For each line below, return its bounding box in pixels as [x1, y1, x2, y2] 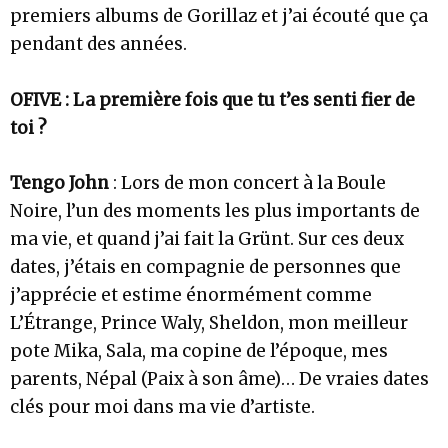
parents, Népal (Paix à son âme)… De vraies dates [10, 367, 429, 390]
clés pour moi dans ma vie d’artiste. [10, 395, 315, 418]
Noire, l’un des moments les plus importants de [10, 199, 420, 222]
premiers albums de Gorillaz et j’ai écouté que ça [10, 5, 428, 28]
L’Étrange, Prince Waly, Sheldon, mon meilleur [10, 311, 408, 334]
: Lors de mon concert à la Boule [109, 171, 386, 194]
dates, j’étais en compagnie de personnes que [10, 255, 401, 278]
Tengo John [10, 171, 109, 194]
